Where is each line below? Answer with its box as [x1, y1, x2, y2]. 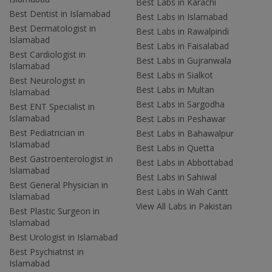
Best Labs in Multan [136, 83, 214, 95]
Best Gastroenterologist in [9, 152, 113, 165]
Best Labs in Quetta [136, 141, 214, 154]
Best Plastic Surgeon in [9, 205, 100, 217]
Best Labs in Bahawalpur [136, 127, 234, 139]
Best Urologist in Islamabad [9, 231, 118, 243]
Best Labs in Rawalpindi [136, 25, 229, 37]
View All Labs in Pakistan [136, 200, 232, 212]
